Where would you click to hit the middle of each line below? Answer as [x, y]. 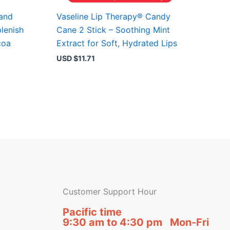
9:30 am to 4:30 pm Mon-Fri [136, 222]
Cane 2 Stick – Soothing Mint [113, 30]
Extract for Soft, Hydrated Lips [117, 43]
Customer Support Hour [110, 191]
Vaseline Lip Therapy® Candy [114, 16]
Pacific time [92, 212]
